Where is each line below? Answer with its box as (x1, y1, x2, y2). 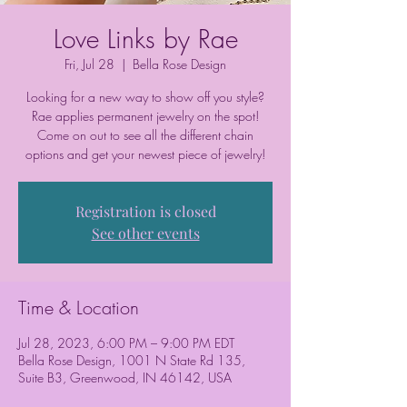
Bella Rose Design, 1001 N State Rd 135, (18, 352, 245, 370)
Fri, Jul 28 (65, 55, 114, 74)
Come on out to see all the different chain (37, 126, 253, 144)
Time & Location (18, 295, 139, 321)
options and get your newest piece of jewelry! (25, 145, 265, 164)
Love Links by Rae (53, 22, 238, 56)
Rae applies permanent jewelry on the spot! (32, 107, 259, 125)
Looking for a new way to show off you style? (26, 88, 264, 106)
